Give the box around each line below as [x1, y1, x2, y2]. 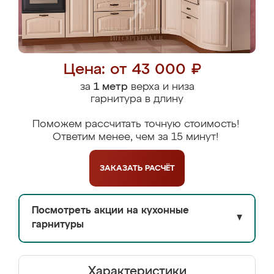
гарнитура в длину [91, 94, 183, 105]
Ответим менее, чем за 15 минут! [53, 132, 218, 143]
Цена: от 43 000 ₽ [64, 62, 201, 78]
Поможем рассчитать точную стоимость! [32, 119, 239, 130]
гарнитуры [32, 220, 84, 230]
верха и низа [127, 82, 194, 92]
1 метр [93, 82, 128, 92]
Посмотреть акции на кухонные [32, 206, 189, 216]
